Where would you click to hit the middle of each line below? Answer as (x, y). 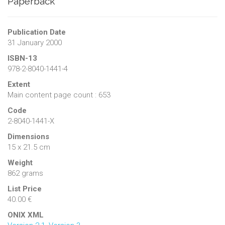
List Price (25, 189)
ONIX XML (26, 215)
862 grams (25, 173)
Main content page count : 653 (59, 95)
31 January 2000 (35, 42)
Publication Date (37, 32)
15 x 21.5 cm (29, 147)
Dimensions (28, 136)
